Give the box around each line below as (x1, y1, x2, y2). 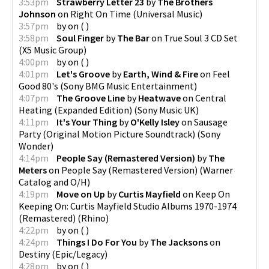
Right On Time (70, 7, 131, 20)
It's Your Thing (56, 115, 117, 128)
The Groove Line (56, 91, 125, 104)
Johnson (19, 7, 56, 20)
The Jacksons (150, 235, 208, 248)
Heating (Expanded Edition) (19, 103, 132, 116)
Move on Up (56, 187, 105, 200)
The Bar (117, 31, 150, 44)
